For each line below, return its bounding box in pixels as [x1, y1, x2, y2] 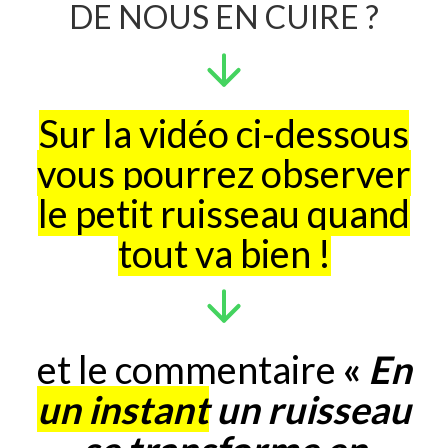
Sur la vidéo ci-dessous [39, 110, 409, 157]
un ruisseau [209, 386, 411, 433]
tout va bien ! [117, 230, 331, 277]
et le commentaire [36, 346, 343, 393]
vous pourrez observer [37, 150, 411, 197]
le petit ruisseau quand [38, 190, 410, 237]
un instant [37, 386, 209, 433]
